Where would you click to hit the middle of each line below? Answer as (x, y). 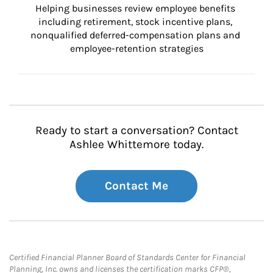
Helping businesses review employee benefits (136, 8)
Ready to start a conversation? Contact (136, 130)
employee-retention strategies (136, 48)
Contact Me (136, 186)
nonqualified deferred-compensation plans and (136, 35)
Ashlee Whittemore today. (136, 144)
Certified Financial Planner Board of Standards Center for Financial (127, 257)
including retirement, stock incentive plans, (136, 22)
